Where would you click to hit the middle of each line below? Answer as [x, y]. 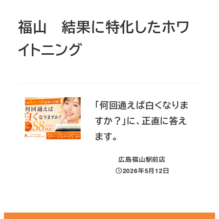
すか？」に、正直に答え [141, 121]
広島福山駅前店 [142, 159]
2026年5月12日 [146, 170]
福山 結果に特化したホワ [104, 26]
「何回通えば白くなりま [142, 105]
